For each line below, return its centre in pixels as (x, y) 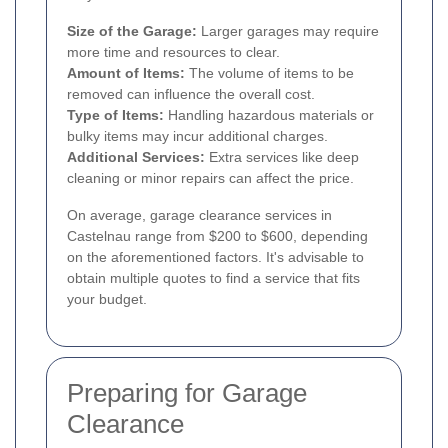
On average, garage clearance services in (199, 215)
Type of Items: (115, 115)
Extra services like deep (282, 157)
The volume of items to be (269, 73)
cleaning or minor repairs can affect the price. (210, 178)
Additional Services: (136, 157)
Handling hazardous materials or (269, 115)
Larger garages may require (288, 31)
